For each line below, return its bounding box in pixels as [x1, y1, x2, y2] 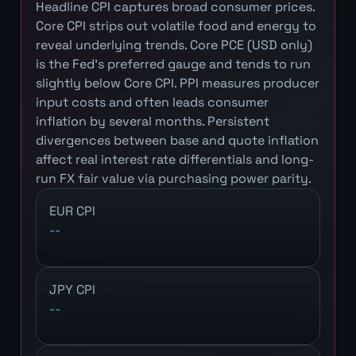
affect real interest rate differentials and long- [35, 151, 314, 168]
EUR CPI [48, 203, 95, 220]
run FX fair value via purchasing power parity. [35, 170, 311, 188]
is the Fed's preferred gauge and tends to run [35, 56, 311, 73]
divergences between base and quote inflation [35, 132, 319, 149]
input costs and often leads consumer [35, 94, 269, 111]
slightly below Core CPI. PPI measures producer [35, 75, 319, 92]
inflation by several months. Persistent [35, 113, 269, 130]
